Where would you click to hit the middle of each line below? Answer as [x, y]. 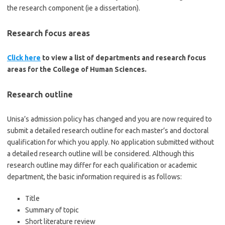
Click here [24, 58]
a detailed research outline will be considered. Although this [101, 154]
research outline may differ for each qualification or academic [102, 165]
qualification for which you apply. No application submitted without [110, 142]
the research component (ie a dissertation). [74, 8]
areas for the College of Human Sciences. [77, 69]
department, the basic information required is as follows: [94, 177]
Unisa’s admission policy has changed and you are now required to [109, 119]
